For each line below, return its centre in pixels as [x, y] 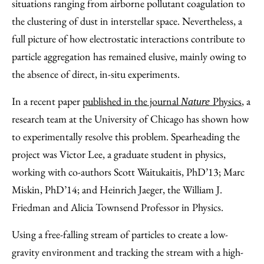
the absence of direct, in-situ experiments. [96, 74]
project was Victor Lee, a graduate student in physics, [119, 154]
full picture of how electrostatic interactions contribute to [128, 39]
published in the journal [132, 101]
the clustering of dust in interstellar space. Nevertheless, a [127, 21]
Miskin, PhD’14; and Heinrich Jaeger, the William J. [117, 189]
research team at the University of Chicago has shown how [130, 119]
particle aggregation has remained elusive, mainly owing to [129, 56]
